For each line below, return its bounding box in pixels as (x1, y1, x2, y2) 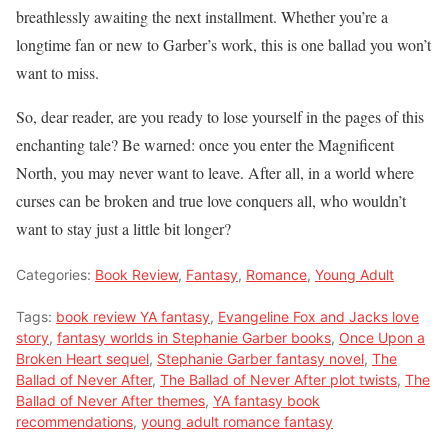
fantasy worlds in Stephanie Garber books (57, 329, 331, 347)
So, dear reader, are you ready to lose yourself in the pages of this (16, 106, 424, 128)
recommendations (16, 413, 133, 431)
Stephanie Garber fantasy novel (157, 350, 364, 368)
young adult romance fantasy (141, 413, 333, 431)
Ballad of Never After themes (16, 392, 205, 410)
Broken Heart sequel (16, 350, 149, 368)
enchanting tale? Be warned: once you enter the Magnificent (16, 134, 394, 156)
